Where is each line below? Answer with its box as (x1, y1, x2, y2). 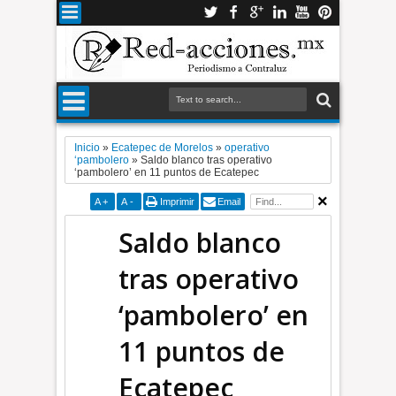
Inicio (74, 141, 101, 154)
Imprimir (159, 196, 194, 207)
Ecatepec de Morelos (111, 141, 214, 154)
